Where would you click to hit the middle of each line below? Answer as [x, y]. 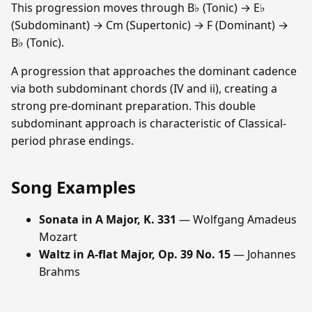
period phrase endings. [72, 140]
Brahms [60, 271]
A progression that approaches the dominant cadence [154, 71]
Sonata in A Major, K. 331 [108, 219]
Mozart [58, 236]
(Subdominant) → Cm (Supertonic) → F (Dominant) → [150, 25]
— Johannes [263, 254]
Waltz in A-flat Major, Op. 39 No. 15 [135, 254]
